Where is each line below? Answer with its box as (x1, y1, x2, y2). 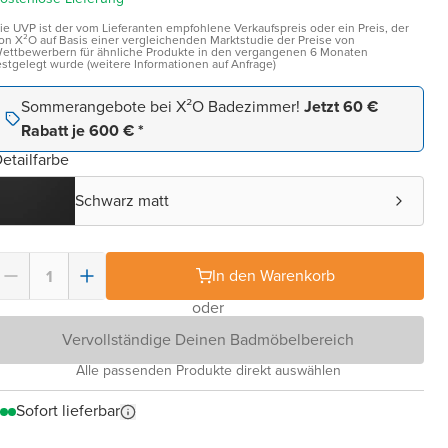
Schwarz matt (75, 189, 169, 212)
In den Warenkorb (211, 264, 335, 287)
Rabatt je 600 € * (21, 119, 144, 142)
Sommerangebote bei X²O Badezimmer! (21, 95, 304, 118)
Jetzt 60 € (304, 95, 378, 118)
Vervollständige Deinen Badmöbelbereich (62, 328, 354, 351)
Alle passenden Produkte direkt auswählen (75, 360, 341, 381)
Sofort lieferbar (16, 399, 120, 422)
